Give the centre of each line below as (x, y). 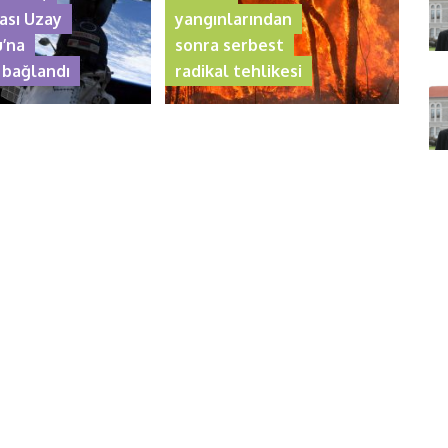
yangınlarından (234, 18)
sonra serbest (230, 44)
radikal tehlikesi (239, 70)
